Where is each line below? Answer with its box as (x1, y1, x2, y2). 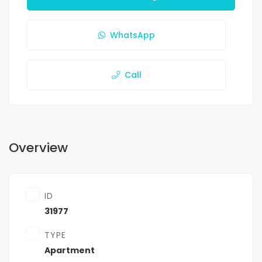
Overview (9, 139, 68, 157)
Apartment (44, 244, 95, 257)
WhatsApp (109, 29, 155, 42)
